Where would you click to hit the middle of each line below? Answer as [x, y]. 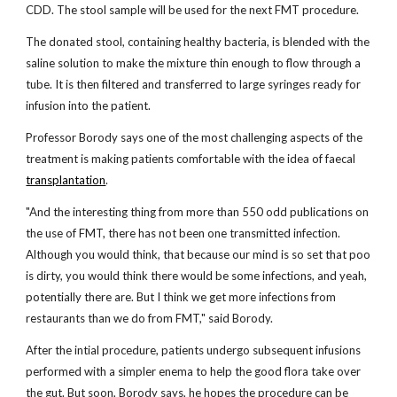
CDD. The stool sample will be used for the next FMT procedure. [193, 10]
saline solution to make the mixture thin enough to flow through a [194, 63]
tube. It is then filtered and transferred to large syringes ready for [194, 84]
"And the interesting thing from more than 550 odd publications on [198, 212]
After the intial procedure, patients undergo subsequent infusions [194, 350]
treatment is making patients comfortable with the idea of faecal [191, 159]
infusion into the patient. [89, 105]
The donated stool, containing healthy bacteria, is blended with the [198, 42]
